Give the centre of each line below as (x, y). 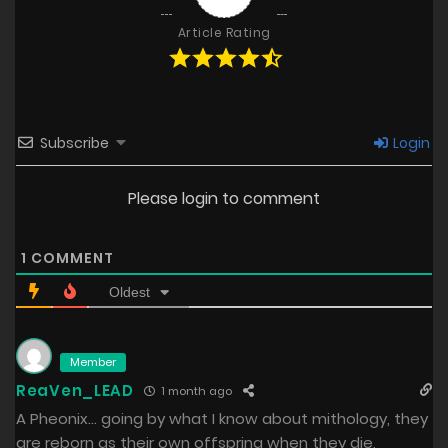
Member (93, 362)
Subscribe (74, 143)
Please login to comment (224, 199)
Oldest (129, 292)
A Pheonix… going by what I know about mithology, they (222, 419)
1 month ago (195, 391)
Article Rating (224, 33)
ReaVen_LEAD (75, 391)
